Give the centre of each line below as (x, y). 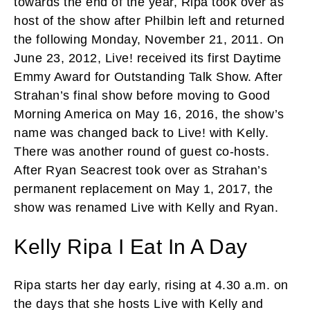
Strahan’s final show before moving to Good (142, 95)
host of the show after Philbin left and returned (149, 20)
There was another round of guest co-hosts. (142, 151)
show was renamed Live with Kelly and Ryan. (146, 207)
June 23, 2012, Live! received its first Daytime (148, 58)
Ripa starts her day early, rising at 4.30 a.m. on (151, 285)
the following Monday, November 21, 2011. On (149, 39)
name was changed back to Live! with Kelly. (141, 133)
